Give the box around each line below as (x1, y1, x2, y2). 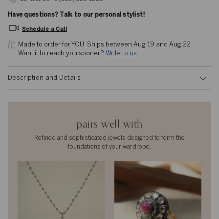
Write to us (106, 50, 137, 57)
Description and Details (8, 75, 81, 82)
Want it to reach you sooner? (18, 50, 106, 57)
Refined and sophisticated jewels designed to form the (34, 135, 185, 141)
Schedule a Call (22, 26, 67, 33)
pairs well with (76, 115, 143, 133)
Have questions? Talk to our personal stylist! (8, 11, 145, 18)
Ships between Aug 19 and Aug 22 (87, 42, 191, 48)
